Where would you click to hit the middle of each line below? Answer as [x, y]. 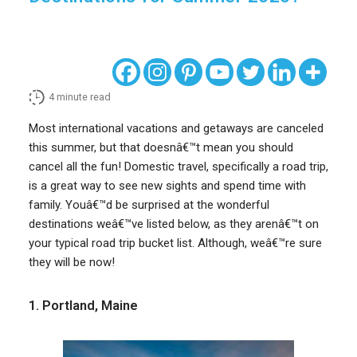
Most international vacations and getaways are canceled [176, 129]
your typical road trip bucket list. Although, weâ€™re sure [175, 243]
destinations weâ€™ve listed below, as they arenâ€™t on [173, 224]
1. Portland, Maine [83, 306]
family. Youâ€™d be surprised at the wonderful [149, 205]
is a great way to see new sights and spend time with [167, 186]
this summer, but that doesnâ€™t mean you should [161, 148]
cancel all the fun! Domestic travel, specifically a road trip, [178, 167]
